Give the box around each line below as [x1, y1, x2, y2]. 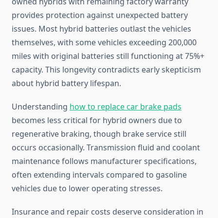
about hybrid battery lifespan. [12, 78, 121, 89]
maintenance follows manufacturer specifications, [12, 156, 197, 167]
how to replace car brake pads [70, 101, 182, 112]
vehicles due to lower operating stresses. [12, 183, 163, 194]
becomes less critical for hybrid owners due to [12, 115, 182, 126]
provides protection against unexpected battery [12, 10, 188, 21]
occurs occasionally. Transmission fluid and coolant [12, 142, 200, 153]
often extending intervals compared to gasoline [12, 169, 187, 181]
